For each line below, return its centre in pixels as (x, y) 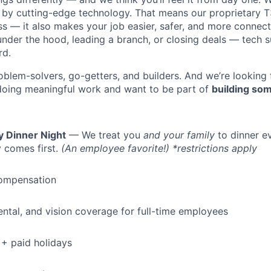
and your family (179, 135)
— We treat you (105, 135)
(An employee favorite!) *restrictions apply (159, 149)
